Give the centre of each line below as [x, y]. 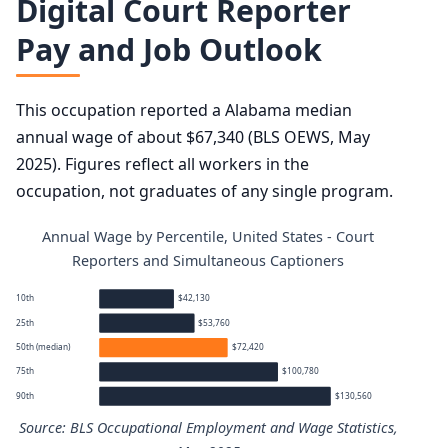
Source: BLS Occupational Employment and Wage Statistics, [208, 428]
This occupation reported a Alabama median [184, 109]
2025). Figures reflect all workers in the [162, 163]
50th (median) [44, 346]
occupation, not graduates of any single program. [204, 190]
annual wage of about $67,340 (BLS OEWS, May [193, 136]
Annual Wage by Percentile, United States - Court [208, 236]
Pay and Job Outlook [169, 50]
